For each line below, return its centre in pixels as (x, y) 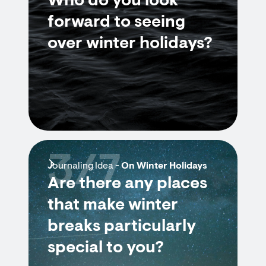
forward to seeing (116, 23)
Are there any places (127, 184)
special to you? (106, 248)
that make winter (113, 205)
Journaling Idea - (84, 166)
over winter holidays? (130, 44)
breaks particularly (122, 227)
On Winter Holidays (164, 166)
